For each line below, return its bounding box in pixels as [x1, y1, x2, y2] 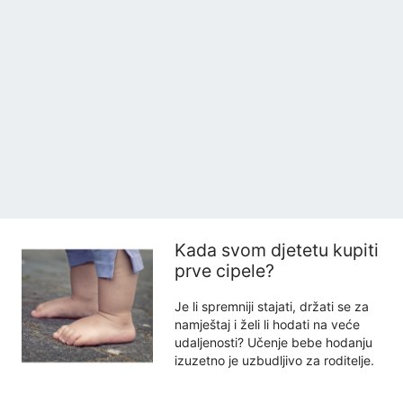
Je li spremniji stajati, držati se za [175, 299, 369, 314]
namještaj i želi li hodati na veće [175, 317, 360, 332]
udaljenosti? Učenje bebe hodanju [175, 335, 372, 350]
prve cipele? [175, 260, 274, 282]
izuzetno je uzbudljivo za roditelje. [175, 353, 374, 368]
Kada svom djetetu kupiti [175, 239, 379, 261]
